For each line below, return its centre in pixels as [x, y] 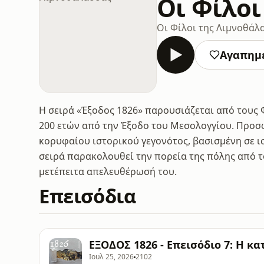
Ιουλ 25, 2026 [111, 257]
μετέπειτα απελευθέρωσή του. [108, 171]
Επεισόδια [88, 196]
